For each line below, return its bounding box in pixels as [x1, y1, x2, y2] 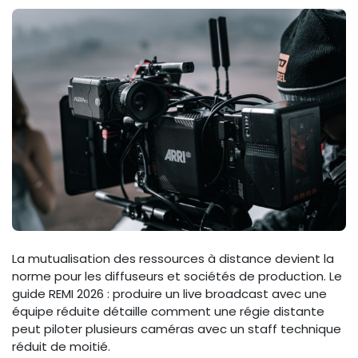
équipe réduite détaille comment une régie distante [12, 303, 324, 320]
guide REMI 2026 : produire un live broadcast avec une [12, 285, 327, 303]
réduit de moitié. [12, 338, 110, 356]
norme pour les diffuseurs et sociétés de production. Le [12, 268, 342, 285]
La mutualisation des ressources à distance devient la [12, 250, 334, 268]
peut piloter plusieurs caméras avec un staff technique [12, 320, 341, 338]
